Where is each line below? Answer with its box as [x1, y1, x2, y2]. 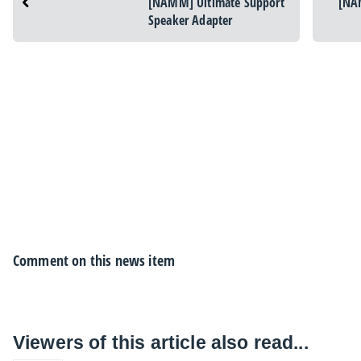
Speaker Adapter [148, 11, 233, 30]
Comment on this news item [13, 251, 175, 271]
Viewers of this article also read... [13, 332, 309, 354]
